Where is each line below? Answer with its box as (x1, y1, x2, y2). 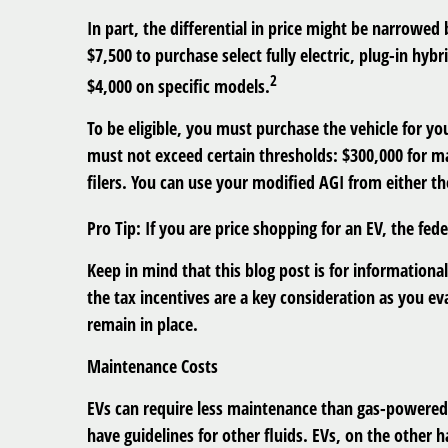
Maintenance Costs (87, 353, 218, 378)
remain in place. (87, 311, 198, 336)
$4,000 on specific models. (87, 73, 270, 98)
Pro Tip (87, 215, 136, 240)
